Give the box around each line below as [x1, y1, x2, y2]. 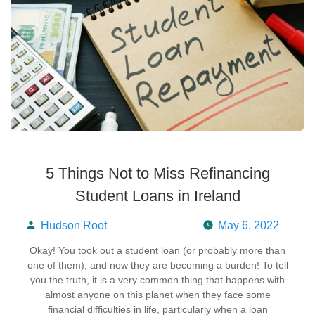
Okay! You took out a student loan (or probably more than [30, 245, 285, 256]
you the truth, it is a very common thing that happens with [30, 274, 285, 285]
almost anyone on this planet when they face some [44, 289, 271, 300]
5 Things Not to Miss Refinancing [45, 165, 270, 182]
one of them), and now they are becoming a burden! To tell [27, 259, 288, 271]
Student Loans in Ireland [75, 187, 240, 205]
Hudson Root [41, 219, 107, 231]
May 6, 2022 [218, 219, 279, 231]
